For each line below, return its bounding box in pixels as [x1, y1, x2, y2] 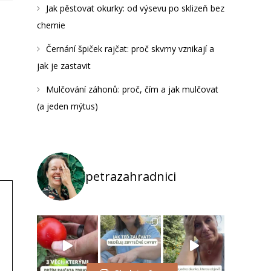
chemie [37, 19, 65, 31]
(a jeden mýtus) [37, 100, 98, 112]
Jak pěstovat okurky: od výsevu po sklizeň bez [46, 2, 224, 14]
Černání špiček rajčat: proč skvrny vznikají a [46, 43, 214, 54]
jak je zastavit [37, 60, 91, 71]
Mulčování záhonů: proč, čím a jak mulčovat [46, 83, 218, 95]
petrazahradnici [85, 168, 176, 184]
